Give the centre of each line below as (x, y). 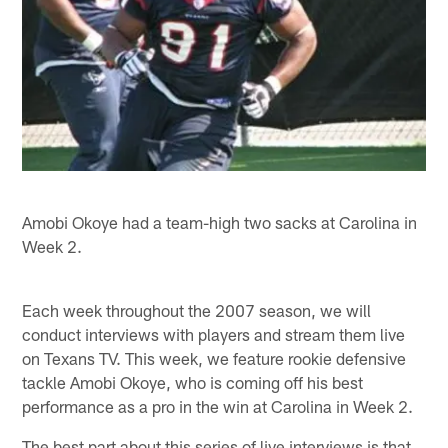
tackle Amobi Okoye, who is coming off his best (193, 381)
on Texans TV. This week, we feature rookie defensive (214, 357)
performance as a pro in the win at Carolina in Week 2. (218, 405)
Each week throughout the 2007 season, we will (197, 309)
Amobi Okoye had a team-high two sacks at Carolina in (220, 221)
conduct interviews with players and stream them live (214, 333)
